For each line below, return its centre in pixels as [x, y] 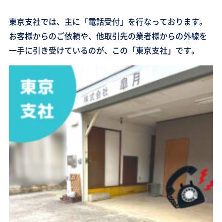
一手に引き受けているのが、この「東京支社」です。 [104, 50]
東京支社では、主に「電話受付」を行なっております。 [108, 21]
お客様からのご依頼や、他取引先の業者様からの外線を [108, 36]
